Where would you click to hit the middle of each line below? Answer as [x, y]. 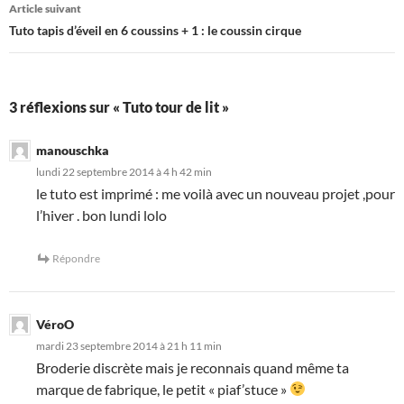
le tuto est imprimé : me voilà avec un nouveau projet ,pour [216, 193]
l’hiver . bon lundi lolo [101, 215]
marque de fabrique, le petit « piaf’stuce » [163, 389]
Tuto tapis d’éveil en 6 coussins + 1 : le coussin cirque [155, 30]
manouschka [73, 150]
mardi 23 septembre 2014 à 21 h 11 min [129, 345]
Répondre [76, 258]
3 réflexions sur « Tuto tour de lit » [119, 106]
